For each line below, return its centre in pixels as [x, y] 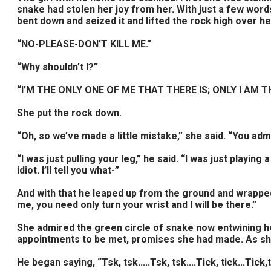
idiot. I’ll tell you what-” [68, 170]
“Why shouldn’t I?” [57, 67]
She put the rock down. [69, 113]
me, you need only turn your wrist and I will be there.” [137, 205]
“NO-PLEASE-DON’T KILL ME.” [84, 44]
